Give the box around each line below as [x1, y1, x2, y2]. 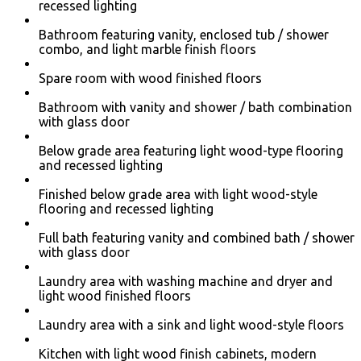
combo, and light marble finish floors [39, 42, 256, 57]
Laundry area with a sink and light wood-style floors [39, 317, 344, 333]
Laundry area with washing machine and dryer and [39, 274, 333, 289]
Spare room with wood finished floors [39, 71, 262, 86]
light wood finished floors [39, 288, 191, 304]
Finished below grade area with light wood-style [39, 187, 317, 202]
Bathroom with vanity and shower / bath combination [39, 100, 352, 115]
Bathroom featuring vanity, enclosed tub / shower [39, 27, 329, 43]
